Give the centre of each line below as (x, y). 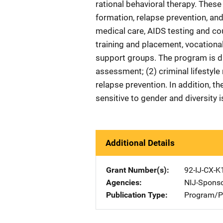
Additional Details (140, 143)
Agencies (123, 182)
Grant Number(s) (136, 170)
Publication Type (136, 195)
